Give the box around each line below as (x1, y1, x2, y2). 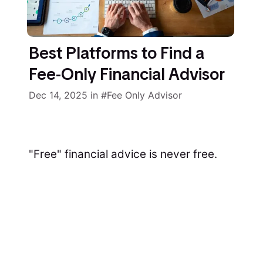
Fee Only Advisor (106, 89, 182, 102)
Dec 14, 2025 (28, 89, 87, 102)
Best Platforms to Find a (28, 42, 204, 63)
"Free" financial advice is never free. (28, 147, 217, 161)
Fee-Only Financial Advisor (28, 63, 225, 85)
